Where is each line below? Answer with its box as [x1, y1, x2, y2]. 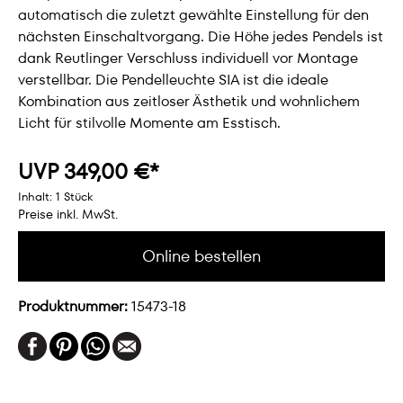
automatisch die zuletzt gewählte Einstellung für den [18, 4, 369, 25]
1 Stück [56, 189, 93, 204]
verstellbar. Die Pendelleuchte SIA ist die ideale [18, 69, 328, 90]
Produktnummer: [18, 296, 131, 317]
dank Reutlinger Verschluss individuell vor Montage [18, 48, 358, 68]
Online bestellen [142, 245, 261, 267]
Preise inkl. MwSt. [18, 205, 118, 223]
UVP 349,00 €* [18, 157, 159, 186]
